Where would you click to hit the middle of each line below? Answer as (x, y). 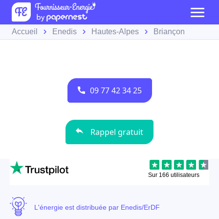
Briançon (169, 32)
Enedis (65, 32)
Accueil (25, 32)
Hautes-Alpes (115, 32)
